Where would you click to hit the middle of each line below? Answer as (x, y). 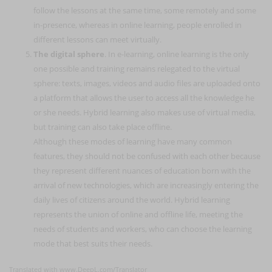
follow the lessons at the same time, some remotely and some (145, 10)
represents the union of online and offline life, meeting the (138, 214)
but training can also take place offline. (103, 127)
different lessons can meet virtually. (97, 39)
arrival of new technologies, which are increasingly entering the (146, 185)
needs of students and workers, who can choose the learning (143, 229)
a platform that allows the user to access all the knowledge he (144, 97)
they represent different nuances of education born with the (142, 170)
